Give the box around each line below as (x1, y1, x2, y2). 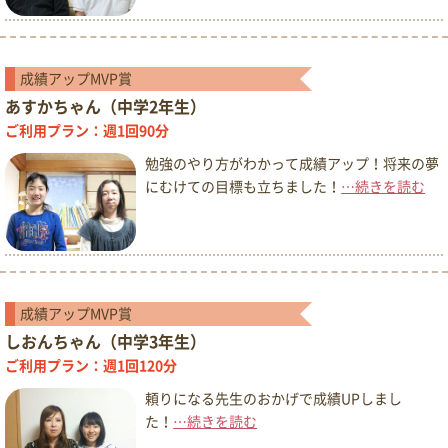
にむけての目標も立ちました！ (145, 179, 342, 194)
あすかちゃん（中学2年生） (5, 98, 206, 115)
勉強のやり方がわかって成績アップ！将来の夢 (145, 156, 440, 171)
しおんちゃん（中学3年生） (5, 334, 206, 351)
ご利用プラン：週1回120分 (5, 359, 177, 374)
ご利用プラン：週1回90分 (5, 123, 169, 138)
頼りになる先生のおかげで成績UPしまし (145, 392, 403, 407)
